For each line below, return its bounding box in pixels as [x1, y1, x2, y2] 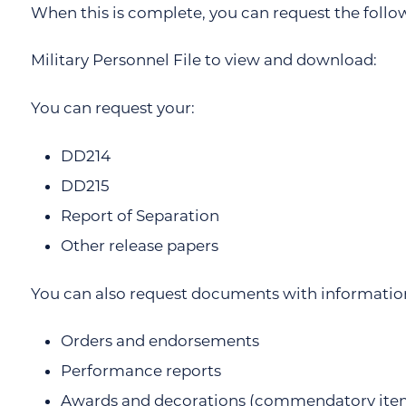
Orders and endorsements [61, 332, 260, 351]
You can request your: [30, 99, 195, 118]
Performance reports [61, 362, 222, 381]
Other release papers [61, 237, 219, 256]
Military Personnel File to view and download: [30, 51, 377, 70]
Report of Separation [61, 206, 220, 225]
